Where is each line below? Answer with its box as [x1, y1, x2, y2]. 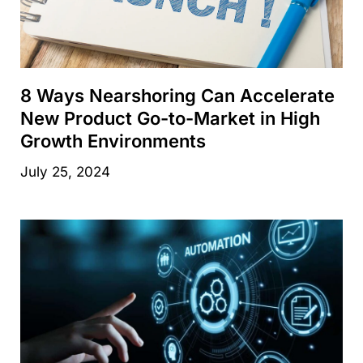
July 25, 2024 [20, 164, 110, 181]
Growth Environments [20, 130, 206, 152]
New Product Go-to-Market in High [20, 108, 320, 130]
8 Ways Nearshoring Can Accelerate [20, 85, 335, 107]
